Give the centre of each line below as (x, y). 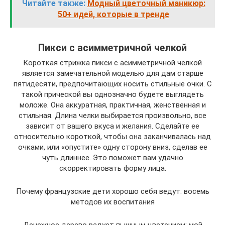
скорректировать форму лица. (113, 168)
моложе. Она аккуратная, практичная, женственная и (113, 105)
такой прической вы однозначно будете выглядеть (113, 95)
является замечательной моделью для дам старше (113, 74)
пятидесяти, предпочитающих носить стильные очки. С (113, 84)
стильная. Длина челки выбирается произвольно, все (113, 116)
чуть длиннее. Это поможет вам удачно (113, 158)
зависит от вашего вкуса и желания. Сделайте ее (113, 126)
